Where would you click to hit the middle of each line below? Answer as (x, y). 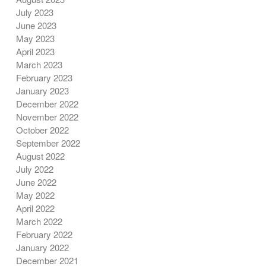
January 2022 (42, 248)
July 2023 (34, 12)
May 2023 (35, 39)
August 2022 (40, 156)
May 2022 (35, 195)
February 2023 (44, 78)
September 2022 (48, 143)
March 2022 (39, 221)
